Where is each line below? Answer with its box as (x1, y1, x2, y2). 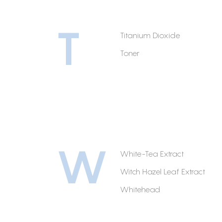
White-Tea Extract (120, 148, 184, 159)
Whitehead (120, 184, 160, 194)
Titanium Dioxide (120, 30, 180, 40)
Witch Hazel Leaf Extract (120, 166, 205, 176)
